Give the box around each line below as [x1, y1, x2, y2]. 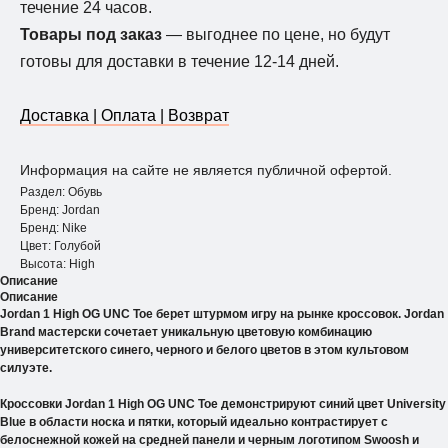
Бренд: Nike [20, 221, 87, 236]
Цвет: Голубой [20, 239, 101, 254]
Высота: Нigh [20, 257, 95, 272]
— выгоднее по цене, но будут [166, 26, 390, 44]
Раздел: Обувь [20, 185, 102, 200]
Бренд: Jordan [20, 203, 100, 218]
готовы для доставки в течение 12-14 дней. [20, 53, 343, 71]
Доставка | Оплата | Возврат [20, 107, 229, 125]
